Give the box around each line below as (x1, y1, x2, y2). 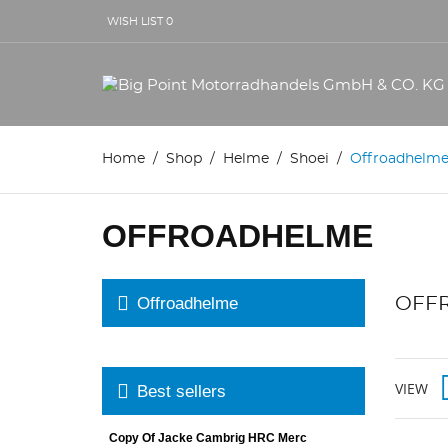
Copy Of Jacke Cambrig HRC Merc (109, 431, 307, 445)
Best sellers (137, 381, 226, 401)
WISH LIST (107, 15, 163, 27)
